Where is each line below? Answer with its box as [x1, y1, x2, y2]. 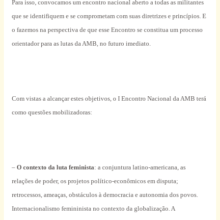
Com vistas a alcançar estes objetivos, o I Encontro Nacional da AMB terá [11, 95, 206, 103]
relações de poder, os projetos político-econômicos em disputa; [11, 177, 178, 185]
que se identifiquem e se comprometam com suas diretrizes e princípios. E [11, 12, 206, 20]
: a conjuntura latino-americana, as [94, 164, 186, 171]
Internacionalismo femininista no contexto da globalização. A [11, 205, 175, 213]
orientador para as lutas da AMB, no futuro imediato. [11, 40, 151, 48]
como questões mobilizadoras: [11, 109, 92, 116]
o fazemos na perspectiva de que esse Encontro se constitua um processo [11, 26, 203, 34]
